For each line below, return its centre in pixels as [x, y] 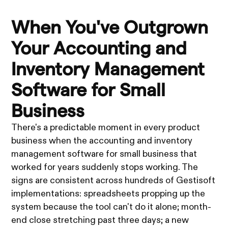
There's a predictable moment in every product [106, 127]
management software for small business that [104, 154]
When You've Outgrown [110, 27]
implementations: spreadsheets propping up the [108, 194]
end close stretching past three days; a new [100, 220]
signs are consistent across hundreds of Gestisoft [113, 180]
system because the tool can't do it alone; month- [111, 207]
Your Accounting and [99, 48]
